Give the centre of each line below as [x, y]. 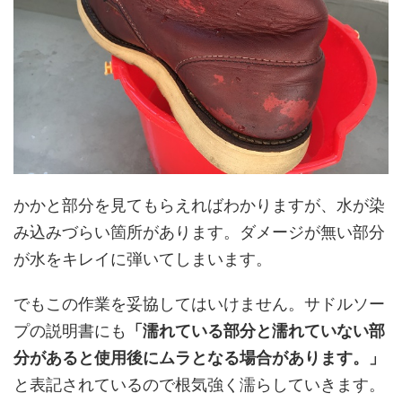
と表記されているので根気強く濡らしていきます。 [199, 384]
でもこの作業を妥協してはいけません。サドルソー [199, 303]
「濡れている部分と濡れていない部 [256, 330]
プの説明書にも [70, 330]
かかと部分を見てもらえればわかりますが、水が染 [199, 205]
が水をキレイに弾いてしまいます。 [143, 258]
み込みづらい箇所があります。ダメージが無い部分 [199, 232]
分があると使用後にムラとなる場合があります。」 [199, 357]
